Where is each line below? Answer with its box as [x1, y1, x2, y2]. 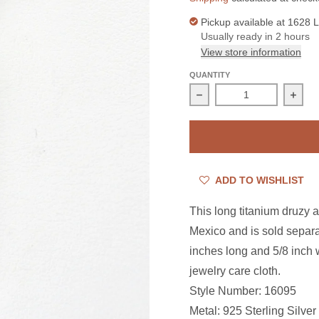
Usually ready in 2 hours [200, 31, 310, 43]
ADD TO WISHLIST [212, 174, 304, 187]
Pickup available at [200, 16, 288, 28]
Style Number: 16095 [189, 285, 296, 298]
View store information [200, 46, 301, 58]
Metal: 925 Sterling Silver [189, 305, 316, 318]
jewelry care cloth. [189, 265, 281, 278]
